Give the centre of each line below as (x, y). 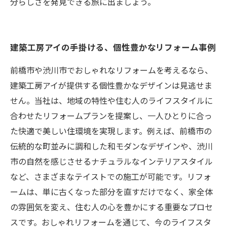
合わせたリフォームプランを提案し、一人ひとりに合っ (111, 116)
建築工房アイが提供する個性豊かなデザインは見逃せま (111, 85)
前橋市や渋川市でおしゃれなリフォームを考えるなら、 (111, 70)
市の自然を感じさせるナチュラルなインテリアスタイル (111, 161)
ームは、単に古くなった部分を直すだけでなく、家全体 (111, 192)
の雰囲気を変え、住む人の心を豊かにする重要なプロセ (111, 207)
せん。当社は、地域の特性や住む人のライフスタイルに (111, 100)
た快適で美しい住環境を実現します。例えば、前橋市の (111, 131)
